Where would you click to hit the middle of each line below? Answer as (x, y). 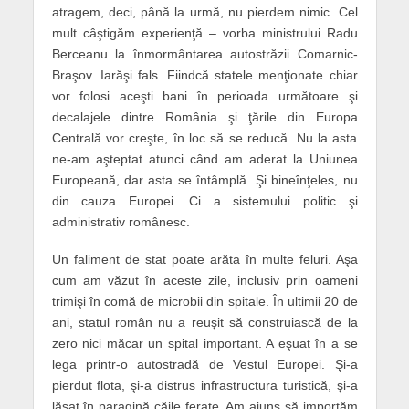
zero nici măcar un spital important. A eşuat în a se (204, 343)
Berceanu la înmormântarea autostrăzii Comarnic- (204, 54)
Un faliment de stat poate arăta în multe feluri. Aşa (204, 259)
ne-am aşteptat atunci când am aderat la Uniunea (204, 159)
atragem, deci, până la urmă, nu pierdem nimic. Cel (204, 12)
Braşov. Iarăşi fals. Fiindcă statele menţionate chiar (204, 75)
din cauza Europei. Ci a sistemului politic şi (204, 201)
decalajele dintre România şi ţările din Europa (204, 117)
